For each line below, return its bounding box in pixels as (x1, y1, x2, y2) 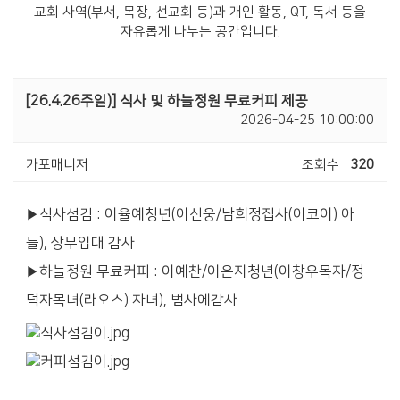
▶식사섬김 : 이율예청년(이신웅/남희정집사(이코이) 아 (26, 206, 354, 222)
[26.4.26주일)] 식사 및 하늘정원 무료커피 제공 (26, 93, 308, 109)
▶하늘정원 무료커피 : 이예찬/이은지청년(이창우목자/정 (26, 263, 364, 279)
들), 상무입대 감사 (26, 235, 135, 251)
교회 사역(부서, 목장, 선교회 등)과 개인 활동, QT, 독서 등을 (34, 4, 366, 20)
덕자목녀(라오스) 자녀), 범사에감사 (26, 292, 237, 308)
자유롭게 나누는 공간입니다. (120, 24, 280, 39)
